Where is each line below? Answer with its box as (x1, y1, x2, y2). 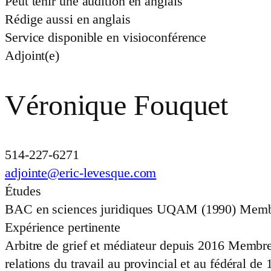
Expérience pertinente (5, 220, 120, 235)
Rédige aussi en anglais (5, 11, 131, 27)
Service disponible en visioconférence (5, 30, 207, 45)
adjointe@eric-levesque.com (5, 165, 157, 181)
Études (5, 183, 41, 199)
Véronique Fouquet (5, 89, 229, 122)
